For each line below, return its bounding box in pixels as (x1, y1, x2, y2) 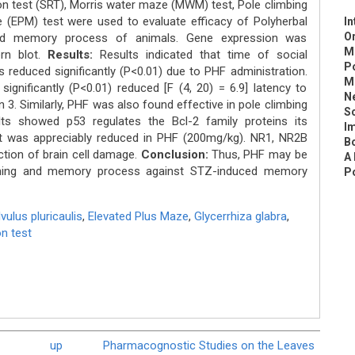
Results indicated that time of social (92, 48, 307, 62)
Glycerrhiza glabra (193, 209, 287, 223)
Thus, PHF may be (211, 147, 307, 162)
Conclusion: (140, 147, 212, 162)
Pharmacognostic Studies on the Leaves (102, 338, 315, 353)
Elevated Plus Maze (87, 209, 189, 223)
